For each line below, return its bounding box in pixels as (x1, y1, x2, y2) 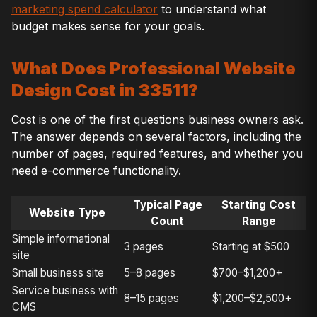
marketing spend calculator (11, 1, 158, 16)
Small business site (12, 266, 104, 280)
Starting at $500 (212, 240, 289, 254)
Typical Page (132, 198, 202, 212)
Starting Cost (221, 198, 296, 212)
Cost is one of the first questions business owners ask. (11, 113, 304, 127)
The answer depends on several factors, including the (11, 129, 301, 144)
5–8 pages (124, 266, 175, 280)
